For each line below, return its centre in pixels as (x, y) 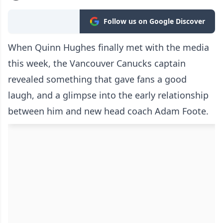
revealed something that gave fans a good (97, 79)
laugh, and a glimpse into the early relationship (108, 95)
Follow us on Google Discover (154, 21)
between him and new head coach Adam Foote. (108, 111)
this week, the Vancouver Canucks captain (97, 63)
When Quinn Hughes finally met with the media (109, 47)
